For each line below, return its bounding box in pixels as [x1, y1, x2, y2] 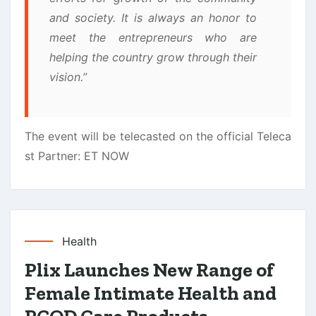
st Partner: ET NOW [25, 148, 129, 163]
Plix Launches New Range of [25, 257, 274, 281]
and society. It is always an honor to [49, 10, 257, 25]
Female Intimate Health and [25, 281, 276, 305]
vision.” [49, 69, 90, 84]
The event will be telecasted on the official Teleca [25, 128, 291, 143]
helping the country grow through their [49, 49, 257, 64]
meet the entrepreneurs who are [49, 30, 257, 44]
